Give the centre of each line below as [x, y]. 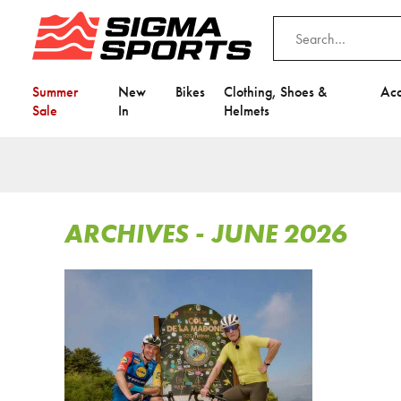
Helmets [247, 111]
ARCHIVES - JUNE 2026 [206, 234]
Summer [55, 92]
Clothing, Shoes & [276, 92]
